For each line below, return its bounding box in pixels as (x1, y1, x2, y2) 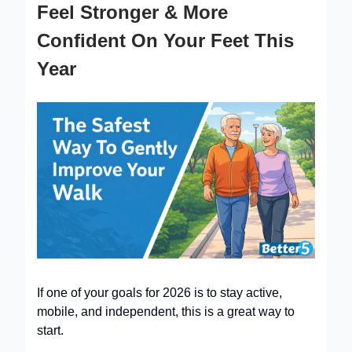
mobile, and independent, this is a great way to (37, 304, 295, 318)
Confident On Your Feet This (37, 29, 294, 51)
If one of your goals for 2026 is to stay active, (37, 285, 282, 299)
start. (37, 323, 64, 337)
